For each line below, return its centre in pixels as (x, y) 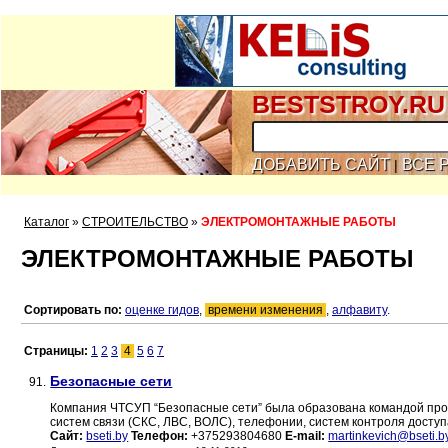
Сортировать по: (73, 310)
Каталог (46, 222)
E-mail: (305, 436)
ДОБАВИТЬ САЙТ (321, 164)
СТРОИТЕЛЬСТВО (135, 222)
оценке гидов (162, 310)
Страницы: (57, 351)
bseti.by (107, 436)
